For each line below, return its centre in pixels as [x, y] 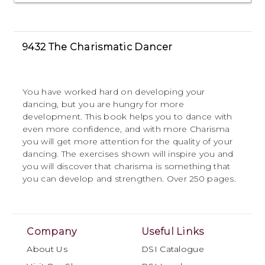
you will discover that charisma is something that [127, 167]
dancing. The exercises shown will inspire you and [128, 154]
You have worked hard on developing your [114, 92]
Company [52, 232]
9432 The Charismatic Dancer [98, 47]
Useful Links [173, 232]
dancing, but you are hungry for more [103, 104]
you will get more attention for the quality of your [128, 142]
